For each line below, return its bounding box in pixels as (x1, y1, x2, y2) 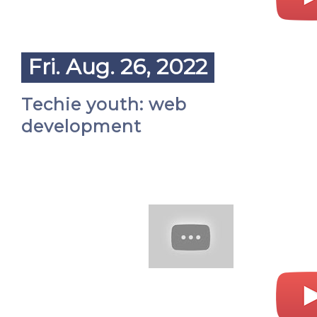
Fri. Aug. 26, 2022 (28, 54, 207, 80)
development (21, 116, 142, 137)
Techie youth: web (21, 94, 187, 115)
